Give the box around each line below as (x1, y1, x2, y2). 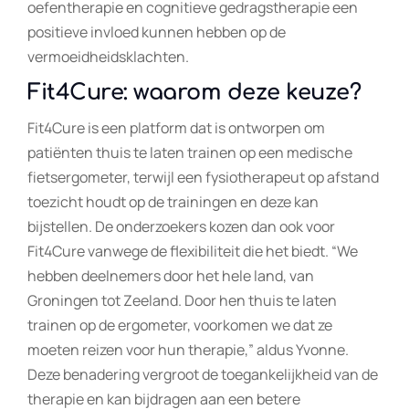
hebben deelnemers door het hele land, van (27, 265, 314, 286)
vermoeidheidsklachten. (27, 46, 189, 67)
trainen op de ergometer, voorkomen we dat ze (27, 314, 332, 335)
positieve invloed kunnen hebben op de (27, 21, 286, 42)
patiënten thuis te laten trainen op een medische (27, 142, 352, 163)
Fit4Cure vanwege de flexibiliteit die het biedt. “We (27, 240, 358, 261)
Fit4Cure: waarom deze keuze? (27, 79, 361, 105)
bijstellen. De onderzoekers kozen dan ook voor (27, 215, 335, 236)
